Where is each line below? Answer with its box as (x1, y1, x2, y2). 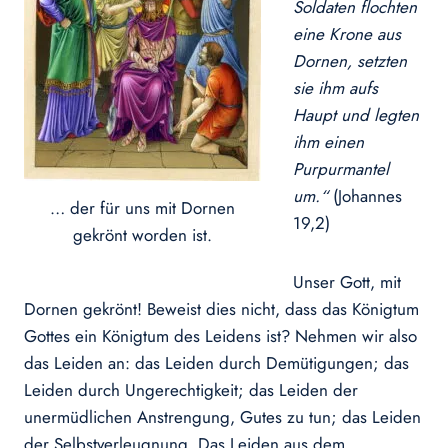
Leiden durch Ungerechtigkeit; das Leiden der (24, 378, 358, 403)
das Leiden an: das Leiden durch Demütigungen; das (24, 351, 409, 376)
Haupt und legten (293, 103, 419, 128)
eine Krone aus (293, 22, 401, 47)
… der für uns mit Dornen (50, 195, 235, 220)
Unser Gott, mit (293, 270, 401, 295)
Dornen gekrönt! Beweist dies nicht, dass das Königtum (24, 297, 419, 322)
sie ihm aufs (293, 76, 378, 101)
